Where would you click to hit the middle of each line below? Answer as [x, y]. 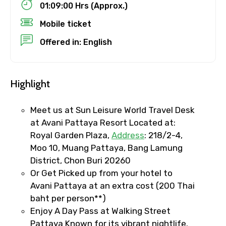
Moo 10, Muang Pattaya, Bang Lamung [106, 148]
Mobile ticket [65, 24]
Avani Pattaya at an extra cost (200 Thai [112, 186]
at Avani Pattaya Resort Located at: [103, 123]
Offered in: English [75, 42]
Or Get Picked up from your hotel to [101, 173]
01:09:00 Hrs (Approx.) [83, 6]
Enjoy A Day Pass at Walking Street [100, 211]
